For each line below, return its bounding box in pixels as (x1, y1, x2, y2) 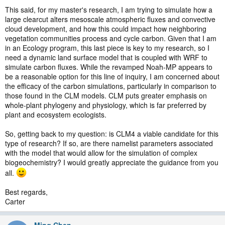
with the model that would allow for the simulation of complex (5, 148, 197, 158)
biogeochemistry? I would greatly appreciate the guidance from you (5, 157, 218, 167)
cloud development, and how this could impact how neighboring (5, 24, 206, 34)
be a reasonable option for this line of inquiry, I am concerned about (5, 71, 219, 81)
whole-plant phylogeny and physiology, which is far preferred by (5, 100, 206, 110)
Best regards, (5, 186, 48, 197)
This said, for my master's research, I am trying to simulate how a (5, 5, 212, 15)
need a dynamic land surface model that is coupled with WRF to (5, 52, 207, 62)
